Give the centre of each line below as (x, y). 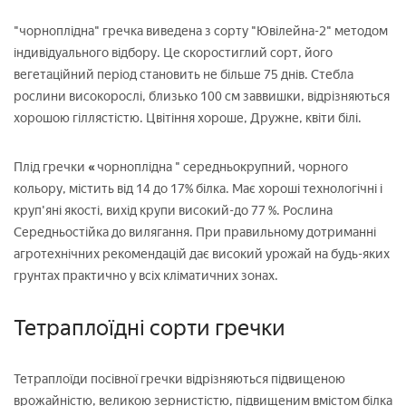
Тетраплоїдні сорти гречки (150, 327)
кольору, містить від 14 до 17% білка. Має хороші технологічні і (198, 188)
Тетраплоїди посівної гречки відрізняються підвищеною (179, 379)
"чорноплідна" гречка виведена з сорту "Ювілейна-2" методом (201, 31)
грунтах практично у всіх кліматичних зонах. (146, 275)
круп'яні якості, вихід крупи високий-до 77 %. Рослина (173, 210)
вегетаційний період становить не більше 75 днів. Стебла (184, 74)
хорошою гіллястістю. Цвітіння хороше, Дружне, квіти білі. (188, 118)
